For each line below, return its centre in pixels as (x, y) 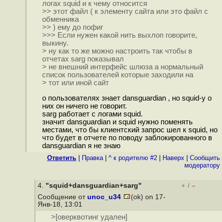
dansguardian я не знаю (81, 146)
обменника (60, 20)
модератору (202, 165)
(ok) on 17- (148, 197)
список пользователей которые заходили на (117, 75)
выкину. (55, 43)
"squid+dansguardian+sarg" (94, 186)
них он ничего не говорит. (84, 106)
